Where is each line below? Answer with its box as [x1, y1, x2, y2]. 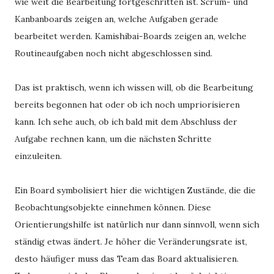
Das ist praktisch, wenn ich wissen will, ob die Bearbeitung [15, 82, 253, 93]
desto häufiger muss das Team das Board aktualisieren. [15, 253, 239, 264]
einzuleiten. [15, 150, 62, 161]
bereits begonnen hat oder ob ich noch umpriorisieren [15, 99, 240, 110]
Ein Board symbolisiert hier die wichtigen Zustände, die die [15, 185, 256, 196]
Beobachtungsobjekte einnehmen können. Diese [15, 202, 211, 213]
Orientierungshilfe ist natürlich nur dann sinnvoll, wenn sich [15, 219, 259, 230]
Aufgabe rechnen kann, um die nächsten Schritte [15, 133, 212, 144]
